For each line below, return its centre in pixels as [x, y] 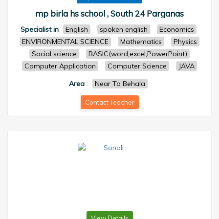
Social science [54, 54]
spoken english [123, 29]
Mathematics [141, 42]
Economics [176, 29]
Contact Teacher [109, 102]
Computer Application [60, 66]
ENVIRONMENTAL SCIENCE [65, 42]
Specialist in [39, 29]
